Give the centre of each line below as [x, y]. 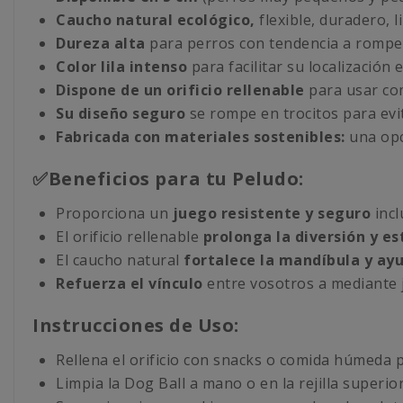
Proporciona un [114, 214]
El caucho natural [120, 260]
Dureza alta [101, 44]
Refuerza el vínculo [130, 284]
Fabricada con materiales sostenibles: [201, 137]
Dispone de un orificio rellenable [180, 90]
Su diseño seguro [121, 114]
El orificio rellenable [130, 237]
